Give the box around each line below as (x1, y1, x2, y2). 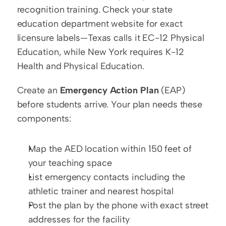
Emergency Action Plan (60, 85, 159, 96)
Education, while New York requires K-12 (17, 46, 184, 58)
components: (17, 113, 71, 124)
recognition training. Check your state (17, 4, 173, 15)
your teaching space (28, 157, 112, 168)
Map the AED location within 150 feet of (28, 143, 192, 154)
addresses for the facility (28, 214, 130, 225)
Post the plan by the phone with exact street (28, 200, 209, 211)
